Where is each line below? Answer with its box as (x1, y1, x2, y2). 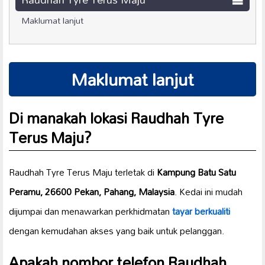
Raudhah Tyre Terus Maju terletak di (9, 163, 157, 182)
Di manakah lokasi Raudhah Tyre (9, 102, 224, 134)
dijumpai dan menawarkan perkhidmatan (9, 202, 172, 221)
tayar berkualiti (172, 202, 230, 221)
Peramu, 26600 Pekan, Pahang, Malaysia (9, 182, 174, 202)
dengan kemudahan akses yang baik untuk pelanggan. (9, 221, 224, 241)
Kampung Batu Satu (157, 163, 236, 182)
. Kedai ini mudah (174, 182, 243, 202)
